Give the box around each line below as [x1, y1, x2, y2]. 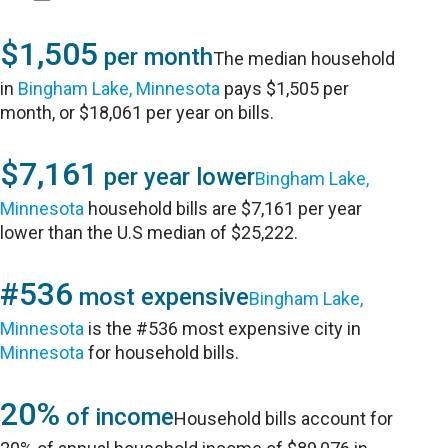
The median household [213, 48, 396, 69]
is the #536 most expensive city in [84, 318, 362, 339]
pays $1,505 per [220, 78, 350, 99]
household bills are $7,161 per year [84, 198, 363, 219]
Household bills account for [174, 408, 394, 429]
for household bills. [84, 342, 240, 363]
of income [60, 403, 175, 431]
